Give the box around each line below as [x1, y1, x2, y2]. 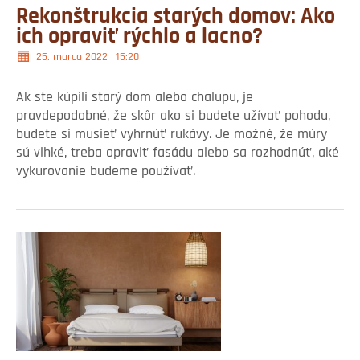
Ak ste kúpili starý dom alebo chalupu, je [16, 90, 253, 106]
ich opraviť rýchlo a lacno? [16, 26, 263, 49]
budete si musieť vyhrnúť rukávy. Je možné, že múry [16, 127, 327, 143]
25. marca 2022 [36, 51, 108, 64]
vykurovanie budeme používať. [16, 164, 195, 180]
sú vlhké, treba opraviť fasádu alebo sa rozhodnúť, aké [16, 145, 339, 162]
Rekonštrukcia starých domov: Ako [16, 6, 335, 29]
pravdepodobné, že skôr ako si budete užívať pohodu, [16, 108, 330, 125]
